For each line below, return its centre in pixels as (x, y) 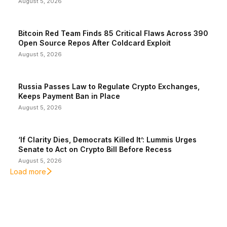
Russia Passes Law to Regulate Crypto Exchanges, (109, 86)
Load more (28, 172)
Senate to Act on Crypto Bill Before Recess (95, 149)
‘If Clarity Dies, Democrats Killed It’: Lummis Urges (107, 140)
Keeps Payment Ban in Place (69, 96)
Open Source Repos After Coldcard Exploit (94, 43)
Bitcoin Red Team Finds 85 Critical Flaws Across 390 (113, 33)
